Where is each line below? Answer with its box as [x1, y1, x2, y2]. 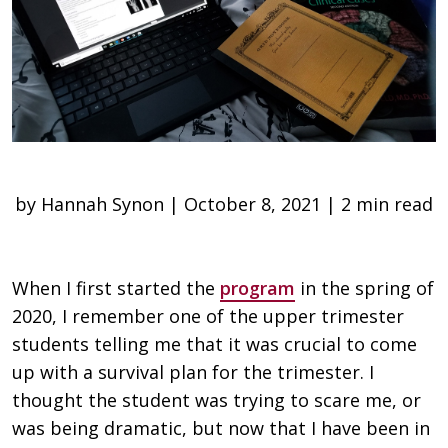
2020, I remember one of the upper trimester [12, 304, 404, 329]
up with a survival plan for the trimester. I [12, 360, 374, 385]
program [220, 276, 295, 301]
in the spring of [295, 276, 434, 301]
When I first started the [12, 276, 220, 301]
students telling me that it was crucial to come [12, 332, 417, 357]
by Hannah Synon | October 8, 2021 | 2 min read [15, 192, 433, 217]
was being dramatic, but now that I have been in [12, 416, 430, 441]
